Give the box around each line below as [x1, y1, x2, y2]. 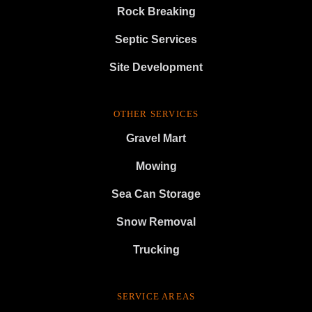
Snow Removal [116, 216, 196, 228]
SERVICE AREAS [116, 292, 196, 302]
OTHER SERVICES [113, 109, 199, 119]
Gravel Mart [126, 132, 186, 144]
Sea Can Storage [111, 188, 201, 200]
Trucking [132, 244, 180, 256]
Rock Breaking [116, 6, 196, 17]
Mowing [135, 160, 177, 172]
